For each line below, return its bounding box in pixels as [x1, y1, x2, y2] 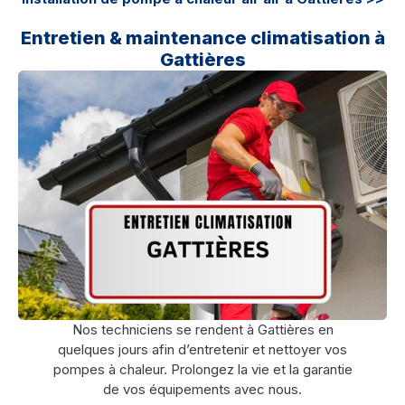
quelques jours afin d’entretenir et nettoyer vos [58, 340, 347, 358]
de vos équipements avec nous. [103, 380, 302, 398]
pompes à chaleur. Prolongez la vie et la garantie [52, 360, 353, 378]
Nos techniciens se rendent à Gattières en [71, 320, 334, 338]
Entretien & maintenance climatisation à [20, 26, 385, 49]
